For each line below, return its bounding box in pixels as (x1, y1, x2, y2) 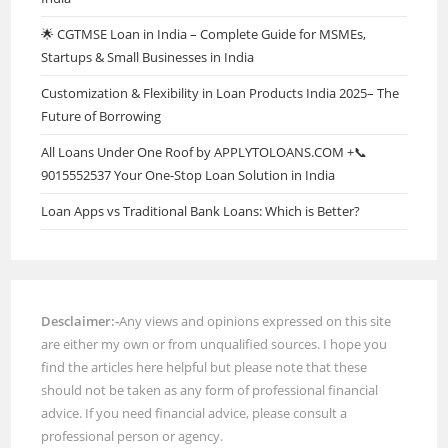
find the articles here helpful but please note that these (41, 357, 368, 376)
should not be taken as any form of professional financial (41, 380, 379, 399)
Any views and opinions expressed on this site (119, 311, 392, 330)
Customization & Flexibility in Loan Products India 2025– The (41, 83, 400, 102)
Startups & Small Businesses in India (41, 47, 255, 66)
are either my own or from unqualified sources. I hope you (41, 334, 388, 353)
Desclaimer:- (41, 311, 120, 330)
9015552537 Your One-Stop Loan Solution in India (41, 165, 336, 184)
